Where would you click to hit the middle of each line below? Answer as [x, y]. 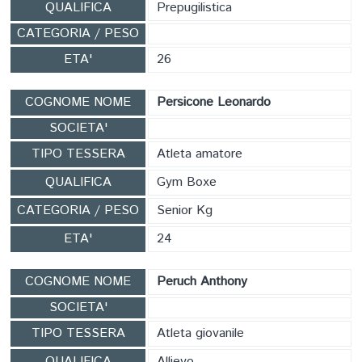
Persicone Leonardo [214, 102]
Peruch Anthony [202, 282]
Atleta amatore [200, 154]
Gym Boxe [187, 182]
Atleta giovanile [200, 333]
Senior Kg [185, 210]
